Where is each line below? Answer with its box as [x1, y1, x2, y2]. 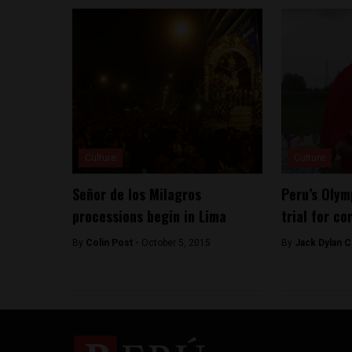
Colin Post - [86, 236, 141, 248]
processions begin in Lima [72, 205, 226, 226]
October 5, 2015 [141, 236, 211, 248]
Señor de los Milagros [72, 183, 201, 204]
